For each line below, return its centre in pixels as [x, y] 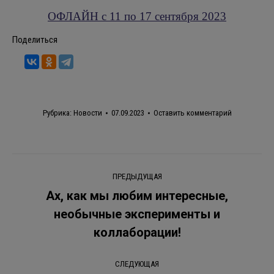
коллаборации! [137, 232]
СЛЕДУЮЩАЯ [137, 264]
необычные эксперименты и [137, 214]
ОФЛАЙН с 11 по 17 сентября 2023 [137, 16]
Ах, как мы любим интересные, [137, 196]
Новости [87, 113]
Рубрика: [58, 113]
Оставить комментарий [192, 113]
